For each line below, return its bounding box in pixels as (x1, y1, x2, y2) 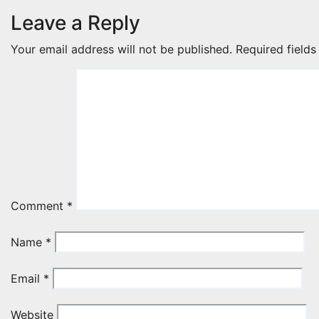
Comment (11, 198, 67, 213)
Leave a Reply (11, 10, 140, 35)
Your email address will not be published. (11, 41, 232, 56)
